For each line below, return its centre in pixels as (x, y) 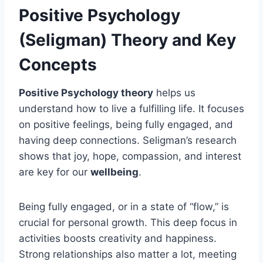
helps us (174, 92)
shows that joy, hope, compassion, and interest (130, 156)
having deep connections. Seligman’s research (128, 140)
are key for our (55, 172)
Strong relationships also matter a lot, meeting (128, 254)
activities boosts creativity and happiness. (118, 238)
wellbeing (114, 172)
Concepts (58, 64)
